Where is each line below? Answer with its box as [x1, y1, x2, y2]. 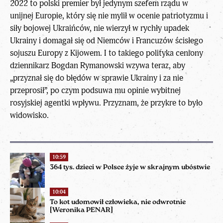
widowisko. [10, 110, 49, 120]
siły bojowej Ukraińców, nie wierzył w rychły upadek [10, 22, 189, 33]
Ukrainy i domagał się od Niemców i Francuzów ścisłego [10, 35, 203, 46]
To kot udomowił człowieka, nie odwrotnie [50, 198, 186, 206]
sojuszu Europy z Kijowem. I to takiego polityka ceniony [10, 47, 203, 58]
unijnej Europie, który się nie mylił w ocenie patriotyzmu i [10, 10, 208, 21]
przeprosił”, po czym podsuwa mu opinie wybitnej [10, 85, 181, 96]
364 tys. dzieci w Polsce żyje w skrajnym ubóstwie [50, 163, 210, 171]
